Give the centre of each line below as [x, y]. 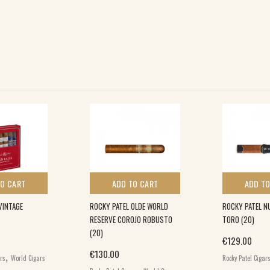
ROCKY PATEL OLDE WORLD [129, 206]
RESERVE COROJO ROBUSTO [131, 220]
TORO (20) [238, 220]
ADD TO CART [135, 184]
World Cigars [28, 258]
